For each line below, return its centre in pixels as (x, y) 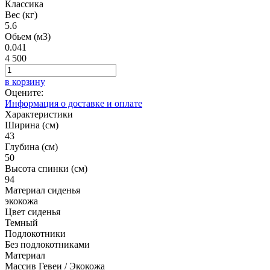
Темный (21, 222)
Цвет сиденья (33, 212)
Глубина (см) (31, 146)
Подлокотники (35, 233)
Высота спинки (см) (46, 168)
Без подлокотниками (47, 244)
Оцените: (24, 92)
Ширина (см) (32, 125)
